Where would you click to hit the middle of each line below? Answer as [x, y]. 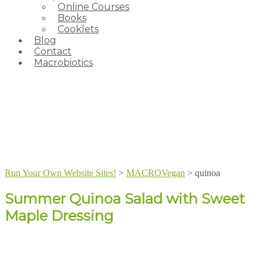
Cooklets [78, 29]
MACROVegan [156, 173]
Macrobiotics [63, 63]
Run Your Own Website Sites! [60, 173]
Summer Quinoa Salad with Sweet [125, 198]
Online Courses [93, 7]
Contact [53, 51]
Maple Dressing [59, 215]
